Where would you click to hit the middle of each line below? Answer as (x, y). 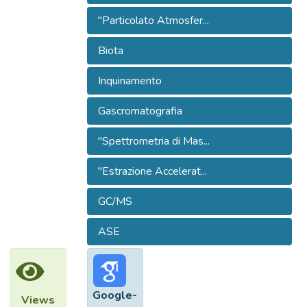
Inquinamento (130, 81)
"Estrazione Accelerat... (152, 171)
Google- (115, 295)
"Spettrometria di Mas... (153, 141)
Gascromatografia (140, 111)
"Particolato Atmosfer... (153, 21)
